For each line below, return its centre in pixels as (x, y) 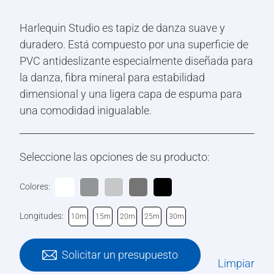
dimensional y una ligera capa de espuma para (131, 94)
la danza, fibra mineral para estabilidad (112, 77)
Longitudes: (42, 216)
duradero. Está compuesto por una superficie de (134, 44)
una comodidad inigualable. (86, 110)
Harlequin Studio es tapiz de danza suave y (122, 28)
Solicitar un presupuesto (120, 255)
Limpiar (236, 264)
